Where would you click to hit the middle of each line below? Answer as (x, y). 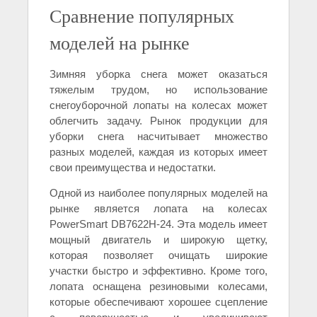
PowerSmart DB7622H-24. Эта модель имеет (158, 224)
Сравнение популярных (142, 15)
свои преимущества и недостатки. (133, 167)
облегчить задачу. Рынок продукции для (158, 120)
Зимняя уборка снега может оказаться (158, 74)
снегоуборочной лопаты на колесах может (158, 105)
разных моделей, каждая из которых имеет (158, 151)
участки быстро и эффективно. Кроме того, (158, 270)
